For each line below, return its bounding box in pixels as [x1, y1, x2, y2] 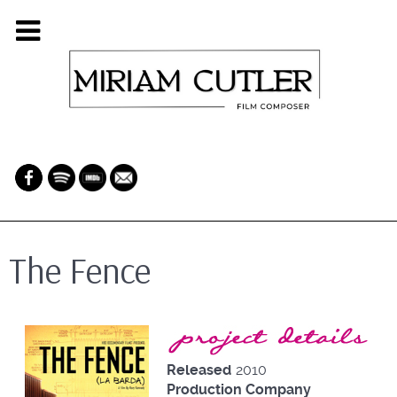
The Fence [9, 247, 151, 292]
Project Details [167, 323, 247, 340]
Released [167, 361, 231, 378]
